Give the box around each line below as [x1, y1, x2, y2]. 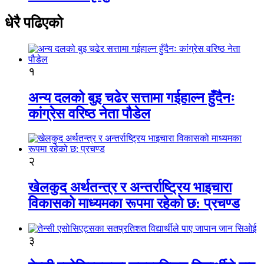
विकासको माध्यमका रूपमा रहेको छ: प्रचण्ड [28, 196, 240, 212]
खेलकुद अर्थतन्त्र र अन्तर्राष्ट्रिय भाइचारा [28, 180, 232, 196]
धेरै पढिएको [5, 14, 63, 31]
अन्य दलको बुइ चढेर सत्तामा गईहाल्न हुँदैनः [28, 90, 235, 105]
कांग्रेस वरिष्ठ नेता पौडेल [28, 105, 150, 121]
